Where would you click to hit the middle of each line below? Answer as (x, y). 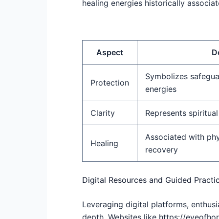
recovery (162, 150)
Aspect (110, 53)
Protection (110, 83)
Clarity (103, 113)
